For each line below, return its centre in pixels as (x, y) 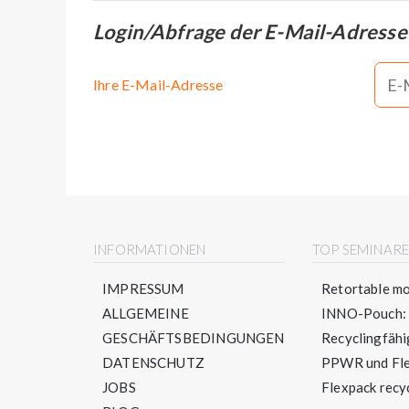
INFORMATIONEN (150, 249)
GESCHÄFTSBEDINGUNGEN (194, 337)
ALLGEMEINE (146, 313)
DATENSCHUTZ (153, 362)
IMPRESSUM (143, 288)
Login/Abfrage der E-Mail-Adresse (250, 32)
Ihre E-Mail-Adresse (158, 85)
